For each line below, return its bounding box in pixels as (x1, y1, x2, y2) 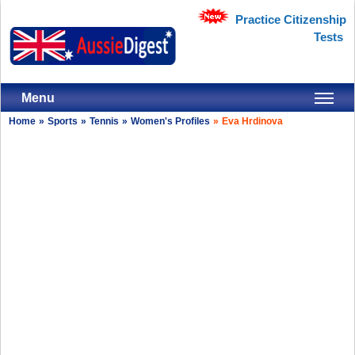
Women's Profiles (131, 116, 211, 127)
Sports (48, 116, 78, 127)
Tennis (90, 116, 120, 127)
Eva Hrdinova (222, 116, 284, 127)
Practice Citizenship (235, 13, 346, 26)
